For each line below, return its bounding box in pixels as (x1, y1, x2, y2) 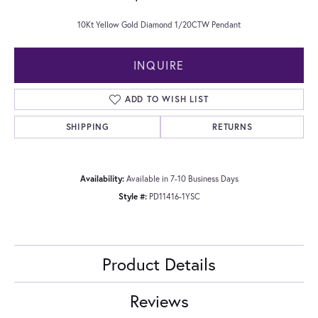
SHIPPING (65, 121, 109, 132)
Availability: (79, 172, 124, 184)
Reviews (129, 289, 189, 312)
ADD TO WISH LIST (124, 93, 209, 104)
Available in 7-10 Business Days (126, 172, 238, 184)
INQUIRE (133, 57, 185, 72)
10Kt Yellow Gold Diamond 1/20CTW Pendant (77, 18, 241, 30)
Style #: (118, 190, 147, 202)
